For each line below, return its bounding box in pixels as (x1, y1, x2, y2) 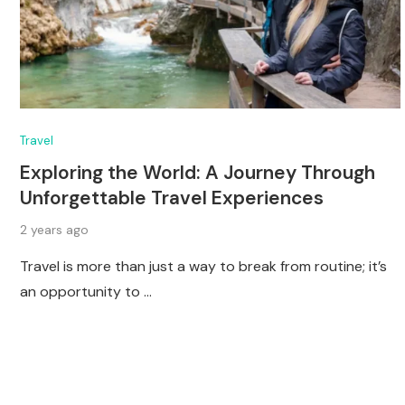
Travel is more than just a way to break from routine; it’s (20, 256, 387, 276)
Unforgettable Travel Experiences (20, 184, 324, 211)
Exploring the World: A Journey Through (20, 159, 375, 185)
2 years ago (20, 221, 89, 238)
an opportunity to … (20, 281, 152, 301)
